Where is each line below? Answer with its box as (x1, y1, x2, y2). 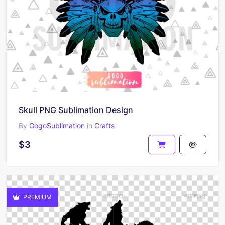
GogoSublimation (29, 121, 85, 130)
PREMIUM (22, 193, 52, 201)
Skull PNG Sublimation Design (19, 104, 133, 115)
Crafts (94, 121, 115, 130)
